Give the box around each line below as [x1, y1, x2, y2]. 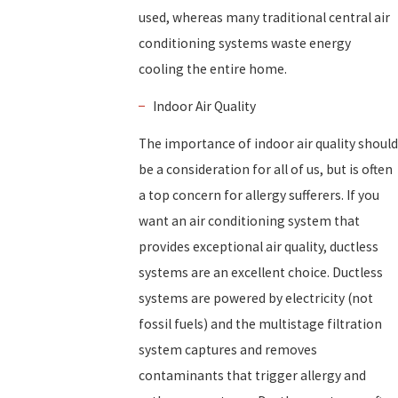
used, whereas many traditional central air [139, 9, 390, 27]
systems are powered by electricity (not [139, 290, 373, 307]
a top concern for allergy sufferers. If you [139, 187, 379, 204]
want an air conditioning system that [139, 212, 360, 230]
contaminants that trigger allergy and [139, 367, 366, 385]
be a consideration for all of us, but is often [139, 161, 393, 179]
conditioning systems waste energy [139, 35, 351, 52]
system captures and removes [139, 341, 317, 359]
